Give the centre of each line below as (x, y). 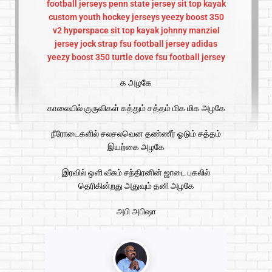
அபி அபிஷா (136, 212)
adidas (204, 44)
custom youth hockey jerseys (104, 17)
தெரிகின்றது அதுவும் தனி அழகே (136, 186)
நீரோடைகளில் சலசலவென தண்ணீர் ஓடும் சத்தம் (136, 134)
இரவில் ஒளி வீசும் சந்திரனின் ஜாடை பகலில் (136, 173)
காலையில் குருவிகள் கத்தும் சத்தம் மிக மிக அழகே (136, 108)
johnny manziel (190, 31)
